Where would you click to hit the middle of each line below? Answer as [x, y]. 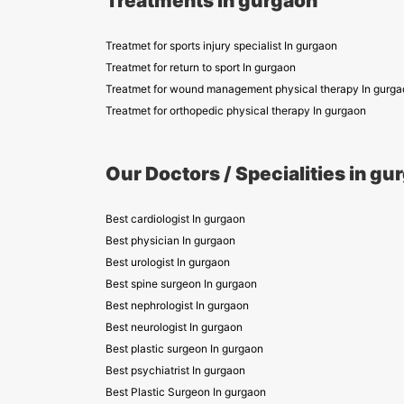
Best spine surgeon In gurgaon [181, 284]
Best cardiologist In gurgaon [175, 219]
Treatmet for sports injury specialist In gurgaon [221, 46]
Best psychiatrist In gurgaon [175, 370]
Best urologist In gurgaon [168, 262]
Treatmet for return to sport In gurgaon [201, 67]
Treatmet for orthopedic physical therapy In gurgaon [236, 110]
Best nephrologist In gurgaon [177, 305]
